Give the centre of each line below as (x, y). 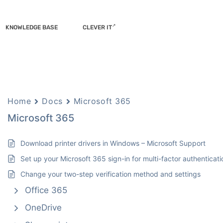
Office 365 (46, 190)
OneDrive (44, 208)
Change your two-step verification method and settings (111, 174)
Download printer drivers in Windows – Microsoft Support (113, 143)
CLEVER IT (97, 27)
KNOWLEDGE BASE (32, 27)
